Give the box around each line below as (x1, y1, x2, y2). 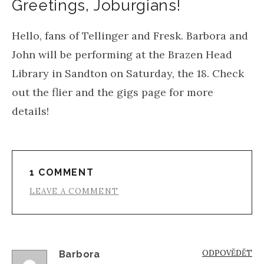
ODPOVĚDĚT (202, 248, 252, 259)
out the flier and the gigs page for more (12, 85, 213, 99)
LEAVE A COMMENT (29, 186, 119, 196)
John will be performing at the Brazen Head (12, 48, 232, 61)
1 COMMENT (29, 166, 94, 178)
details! (12, 104, 49, 118)
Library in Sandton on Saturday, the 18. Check (12, 67, 244, 80)
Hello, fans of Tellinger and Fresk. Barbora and (12, 29, 248, 42)
